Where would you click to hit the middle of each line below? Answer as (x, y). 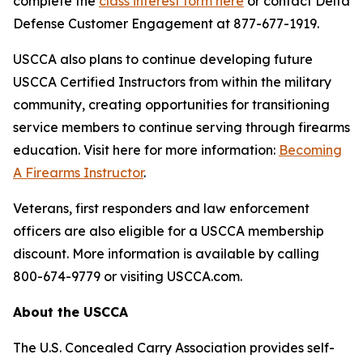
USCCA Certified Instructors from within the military (172, 82)
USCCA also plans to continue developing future (163, 59)
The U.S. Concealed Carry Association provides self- (174, 348)
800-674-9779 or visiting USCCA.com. (128, 276)
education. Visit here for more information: (146, 150)
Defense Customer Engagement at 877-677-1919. (166, 23)
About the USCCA (70, 312)
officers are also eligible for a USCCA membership (169, 231)
